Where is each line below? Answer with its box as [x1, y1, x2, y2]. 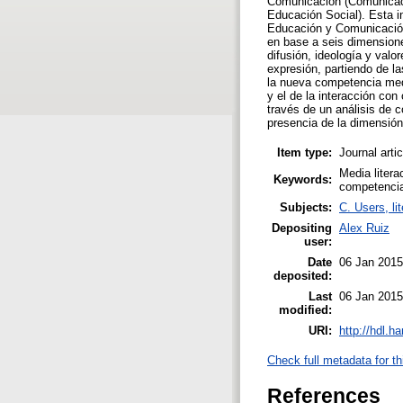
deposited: [273, 268, 332, 282]
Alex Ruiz [339, 220, 390, 235]
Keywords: [273, 172, 332, 186]
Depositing [272, 220, 332, 235]
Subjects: [280, 200, 332, 214]
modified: [279, 302, 332, 317]
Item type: [277, 145, 332, 159]
